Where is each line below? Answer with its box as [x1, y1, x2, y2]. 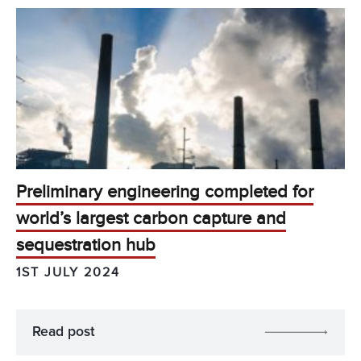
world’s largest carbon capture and [16, 207, 286, 230]
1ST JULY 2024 [16, 264, 120, 281]
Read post [32, 325, 95, 340]
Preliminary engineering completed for [16, 180, 313, 203]
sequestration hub [16, 234, 156, 256]
